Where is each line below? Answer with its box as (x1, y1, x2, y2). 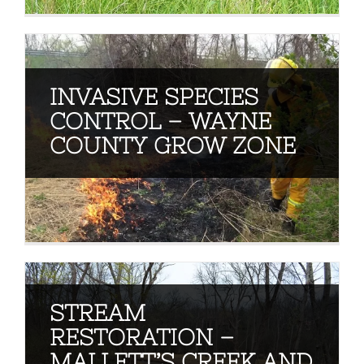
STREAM (49, 299, 145, 326)
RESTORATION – (49, 323, 234, 350)
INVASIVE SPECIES (49, 83, 258, 110)
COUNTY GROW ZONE (49, 132, 296, 158)
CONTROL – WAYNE (49, 107, 271, 134)
